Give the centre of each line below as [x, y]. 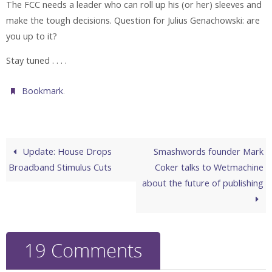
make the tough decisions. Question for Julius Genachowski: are [133, 21]
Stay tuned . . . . [36, 61]
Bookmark [43, 90]
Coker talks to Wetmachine [209, 167]
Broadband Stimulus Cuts [60, 167]
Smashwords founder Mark [208, 151]
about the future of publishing [202, 183]
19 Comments [83, 250]
